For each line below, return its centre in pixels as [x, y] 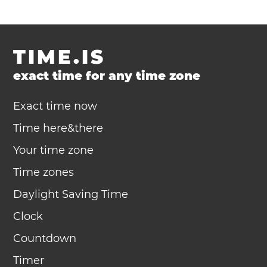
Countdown [45, 238]
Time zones [44, 172]
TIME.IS [60, 57]
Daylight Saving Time [71, 194]
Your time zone [54, 150]
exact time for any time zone [107, 76]
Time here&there [58, 128]
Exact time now [55, 106]
